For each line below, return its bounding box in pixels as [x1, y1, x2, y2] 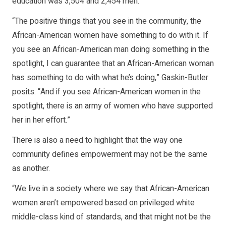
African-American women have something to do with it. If [12, 29, 208, 41]
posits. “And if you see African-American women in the [12, 85, 201, 98]
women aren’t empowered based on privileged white [12, 196, 195, 209]
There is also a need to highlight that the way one [12, 134, 183, 146]
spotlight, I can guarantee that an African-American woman [12, 57, 214, 70]
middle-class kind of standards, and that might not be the [12, 210, 211, 223]
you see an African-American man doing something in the [12, 43, 209, 55]
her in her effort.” [12, 114, 70, 126]
